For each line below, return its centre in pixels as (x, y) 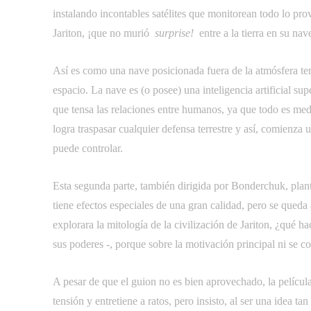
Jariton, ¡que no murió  (102, 33)
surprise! (173, 33)
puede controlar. (88, 148)
